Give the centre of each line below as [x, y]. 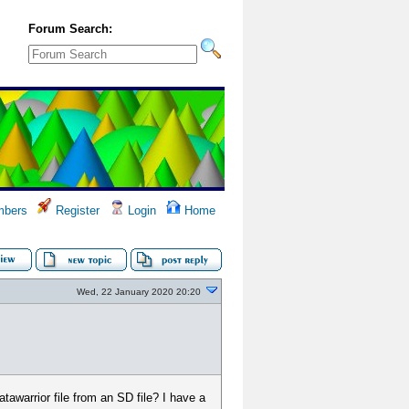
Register [76, 210]
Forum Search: [70, 29]
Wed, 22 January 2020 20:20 [139, 292]
